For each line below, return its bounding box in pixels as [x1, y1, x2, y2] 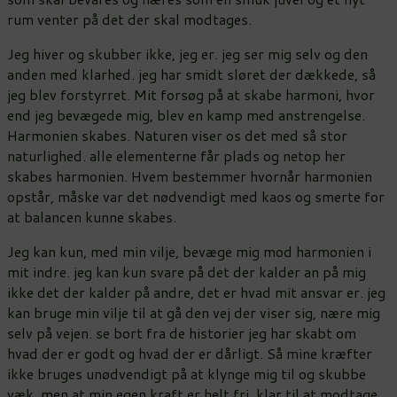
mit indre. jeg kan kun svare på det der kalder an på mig [7, 261, 366, 282]
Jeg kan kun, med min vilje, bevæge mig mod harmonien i [7, 240, 371, 261]
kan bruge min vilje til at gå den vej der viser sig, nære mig [7, 301, 380, 323]
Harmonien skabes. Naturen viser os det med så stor [7, 124, 347, 145]
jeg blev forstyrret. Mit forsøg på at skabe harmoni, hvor [7, 83, 375, 105]
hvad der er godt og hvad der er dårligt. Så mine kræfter [7, 342, 372, 363]
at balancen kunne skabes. [7, 206, 176, 227]
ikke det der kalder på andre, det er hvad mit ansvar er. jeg [7, 281, 385, 302]
